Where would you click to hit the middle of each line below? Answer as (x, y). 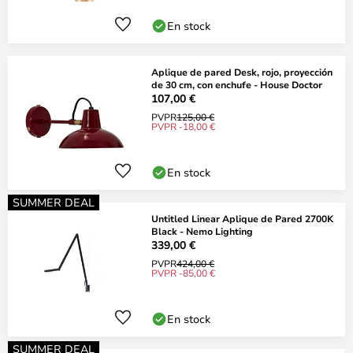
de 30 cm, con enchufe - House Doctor (237, 84)
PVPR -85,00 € (183, 273)
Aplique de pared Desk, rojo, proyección (242, 72)
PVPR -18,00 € (183, 126)
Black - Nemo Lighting (202, 231)
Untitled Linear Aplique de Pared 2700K (242, 218)
